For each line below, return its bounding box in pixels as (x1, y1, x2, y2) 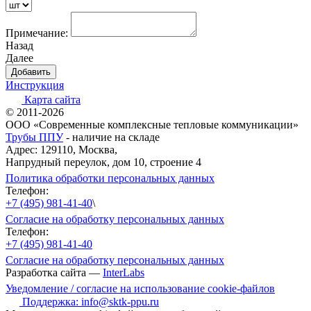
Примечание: (6, 26, 68, 39)
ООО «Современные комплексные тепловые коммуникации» (6, 118, 299, 131)
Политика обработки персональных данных (6, 171, 215, 184)
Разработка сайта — (6, 266, 103, 278)
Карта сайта (24, 93, 81, 106)
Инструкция (6, 78, 64, 91)
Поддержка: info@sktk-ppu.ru (22, 295, 159, 308)
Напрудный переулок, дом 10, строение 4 (6, 155, 201, 168)
